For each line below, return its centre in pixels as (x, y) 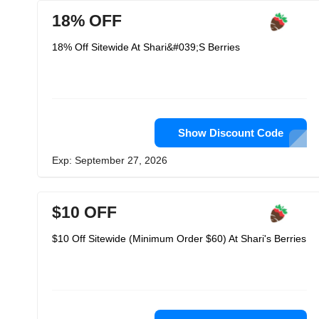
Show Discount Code (231, 133)
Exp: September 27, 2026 (110, 160)
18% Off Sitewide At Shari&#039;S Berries (146, 47)
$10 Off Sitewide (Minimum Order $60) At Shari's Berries (179, 239)
